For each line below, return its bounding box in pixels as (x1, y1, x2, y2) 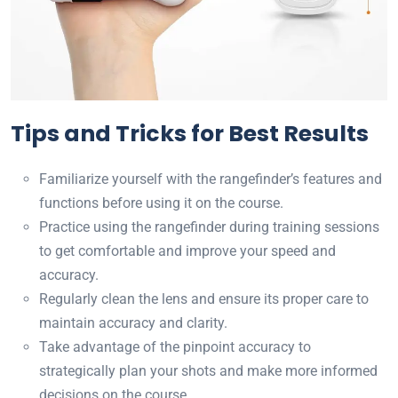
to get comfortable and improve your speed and (39, 243, 336, 260)
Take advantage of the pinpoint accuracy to (39, 338, 311, 356)
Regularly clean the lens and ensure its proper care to (39, 291, 369, 308)
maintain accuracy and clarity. (39, 314, 227, 332)
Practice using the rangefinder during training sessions (39, 219, 379, 236)
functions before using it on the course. (39, 195, 283, 212)
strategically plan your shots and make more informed (39, 362, 378, 380)
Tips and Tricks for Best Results (11, 118, 369, 150)
